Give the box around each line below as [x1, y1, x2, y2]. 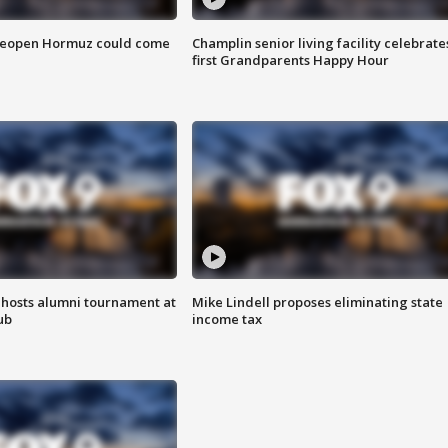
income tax [191, 310, 262, 329]
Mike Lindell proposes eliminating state [191, 293, 443, 312]
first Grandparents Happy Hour [191, 51, 389, 70]
